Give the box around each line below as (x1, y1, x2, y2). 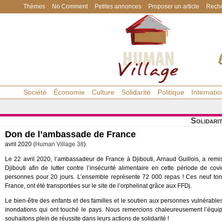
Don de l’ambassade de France (5, 129, 136, 139)
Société (23, 88, 47, 96)
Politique (158, 88, 184, 96)
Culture (92, 88, 114, 96)
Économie (54, 88, 85, 96)
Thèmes (23, 3, 45, 10)
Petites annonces (95, 3, 141, 10)
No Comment (52, 3, 88, 10)
